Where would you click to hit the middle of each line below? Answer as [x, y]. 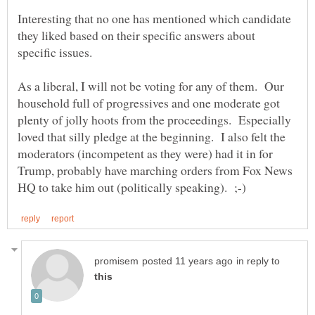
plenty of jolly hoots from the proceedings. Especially [154, 120]
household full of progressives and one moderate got [149, 103]
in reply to [258, 262]
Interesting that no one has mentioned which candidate [154, 19]
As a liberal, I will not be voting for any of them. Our [151, 86]
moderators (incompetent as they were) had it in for [145, 154]
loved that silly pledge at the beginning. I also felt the [152, 137]
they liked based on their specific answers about [136, 36]
